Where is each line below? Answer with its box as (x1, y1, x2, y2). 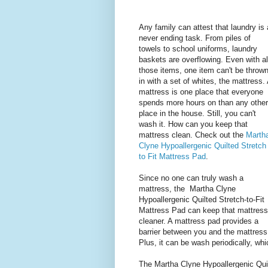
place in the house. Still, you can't (139, 109, 256, 118)
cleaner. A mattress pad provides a (139, 217, 258, 226)
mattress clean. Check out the (139, 130, 243, 140)
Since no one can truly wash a (139, 173, 243, 183)
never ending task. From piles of (139, 33, 251, 43)
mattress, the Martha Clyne (139, 184, 236, 194)
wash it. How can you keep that (139, 120, 248, 129)
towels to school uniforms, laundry (139, 44, 257, 54)
